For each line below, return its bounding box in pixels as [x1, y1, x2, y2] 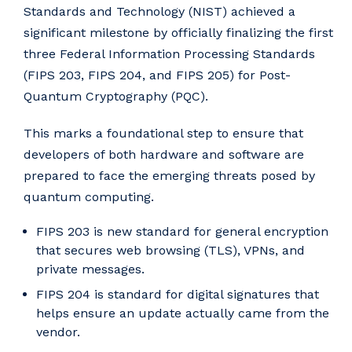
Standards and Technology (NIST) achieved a [24, 4, 295, 20]
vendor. [36, 324, 80, 339]
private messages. [36, 261, 145, 277]
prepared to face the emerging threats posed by [24, 167, 315, 183]
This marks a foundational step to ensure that [24, 125, 303, 141]
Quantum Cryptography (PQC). [24, 89, 208, 104]
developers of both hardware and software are [24, 146, 304, 162]
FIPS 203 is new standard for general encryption [36, 223, 328, 239]
